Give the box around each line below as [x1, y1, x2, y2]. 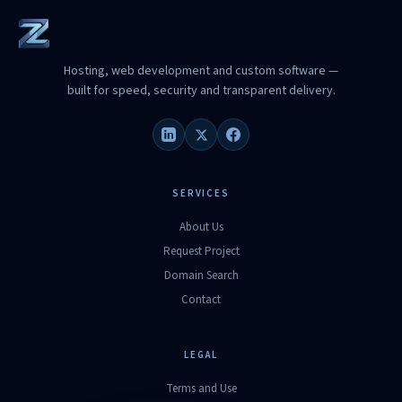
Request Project [162, 243, 240, 259]
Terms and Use [165, 380, 237, 397]
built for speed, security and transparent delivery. [66, 82, 336, 100]
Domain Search [163, 267, 239, 284]
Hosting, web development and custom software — [64, 62, 338, 80]
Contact [181, 292, 221, 308]
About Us [179, 219, 223, 235]
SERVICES [171, 187, 231, 200]
